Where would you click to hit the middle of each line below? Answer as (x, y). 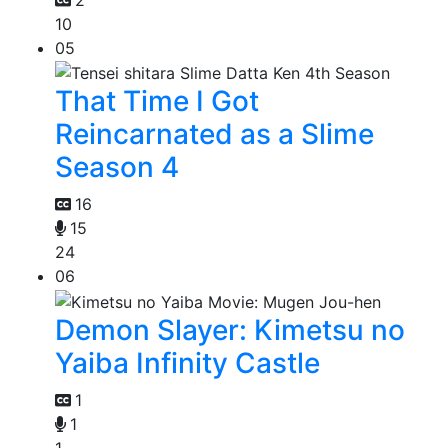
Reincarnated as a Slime (214, 134)
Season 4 (117, 167)
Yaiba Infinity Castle (187, 363)
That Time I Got (157, 101)
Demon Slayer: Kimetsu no (230, 330)
